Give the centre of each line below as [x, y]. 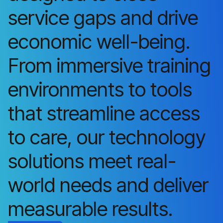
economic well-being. [99, 41]
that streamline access [104, 113]
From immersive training [110, 65]
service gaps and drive [103, 17]
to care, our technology [107, 137]
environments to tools [100, 89]
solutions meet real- [92, 161]
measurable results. [93, 209]
